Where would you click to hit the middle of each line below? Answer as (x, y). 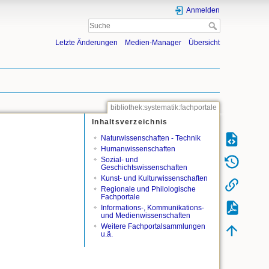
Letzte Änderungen (86, 43)
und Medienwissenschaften (145, 215)
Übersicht (204, 43)
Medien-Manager (153, 43)
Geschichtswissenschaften (144, 168)
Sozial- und (119, 160)
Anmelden (203, 10)
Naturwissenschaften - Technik (150, 138)
